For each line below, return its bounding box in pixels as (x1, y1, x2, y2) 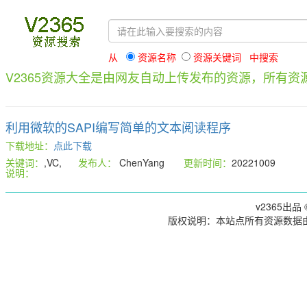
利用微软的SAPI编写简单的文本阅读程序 (5, 118, 231, 136)
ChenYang (116, 156, 184, 169)
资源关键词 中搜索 (191, 50, 278, 64)
